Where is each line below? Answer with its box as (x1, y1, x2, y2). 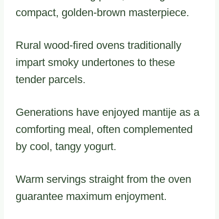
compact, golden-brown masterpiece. (16, 6, 189, 19)
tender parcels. (16, 73, 86, 86)
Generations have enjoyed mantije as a (16, 106, 199, 118)
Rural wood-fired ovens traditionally (16, 39, 181, 51)
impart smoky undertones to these (16, 56, 175, 68)
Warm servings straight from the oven (16, 173, 191, 185)
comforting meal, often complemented (16, 123, 193, 135)
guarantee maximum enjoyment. (16, 190, 167, 202)
